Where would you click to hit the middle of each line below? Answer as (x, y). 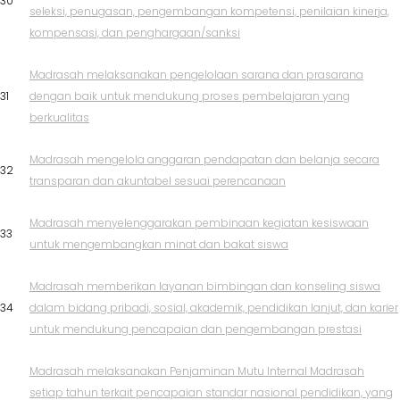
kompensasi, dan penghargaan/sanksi (135, 33)
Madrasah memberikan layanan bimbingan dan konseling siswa (205, 287)
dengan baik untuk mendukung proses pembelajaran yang (190, 96)
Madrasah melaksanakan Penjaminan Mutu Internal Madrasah (197, 371)
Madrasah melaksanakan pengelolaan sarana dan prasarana (196, 75)
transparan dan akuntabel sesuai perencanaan (158, 181)
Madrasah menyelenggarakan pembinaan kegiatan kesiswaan (199, 223)
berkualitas (59, 118)
